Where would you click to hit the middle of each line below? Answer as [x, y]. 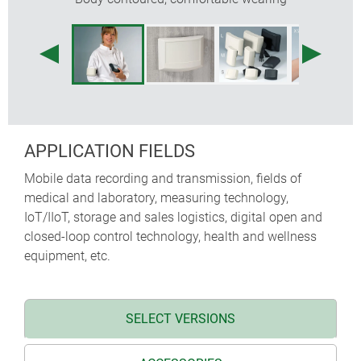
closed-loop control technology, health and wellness [170, 236]
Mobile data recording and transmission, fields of [163, 178]
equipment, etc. [67, 255]
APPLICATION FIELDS [110, 151]
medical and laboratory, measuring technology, [156, 197]
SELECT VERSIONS [180, 318]
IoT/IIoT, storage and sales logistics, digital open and [173, 217]
